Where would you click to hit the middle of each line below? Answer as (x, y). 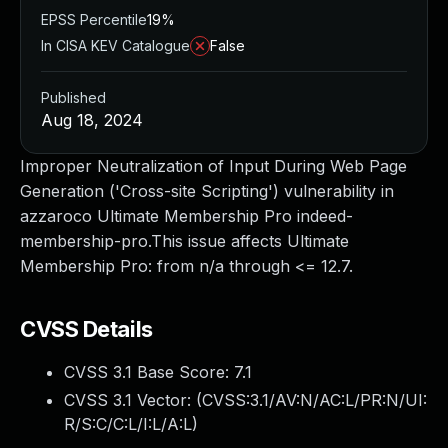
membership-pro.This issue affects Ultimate (184, 241)
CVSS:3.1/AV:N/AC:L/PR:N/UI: (314, 400)
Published (73, 97)
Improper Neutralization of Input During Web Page (213, 166)
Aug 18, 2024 (92, 120)
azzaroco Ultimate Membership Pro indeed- (186, 216)
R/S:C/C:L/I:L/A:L (128, 424)
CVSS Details (86, 329)
